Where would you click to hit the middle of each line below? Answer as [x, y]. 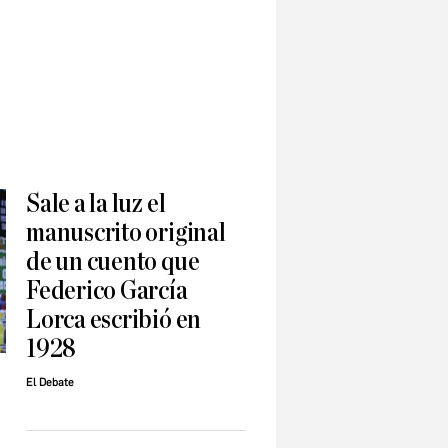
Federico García [107, 291]
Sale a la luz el [96, 204]
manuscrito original [126, 233]
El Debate [50, 383]
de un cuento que [113, 262]
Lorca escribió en [114, 320]
